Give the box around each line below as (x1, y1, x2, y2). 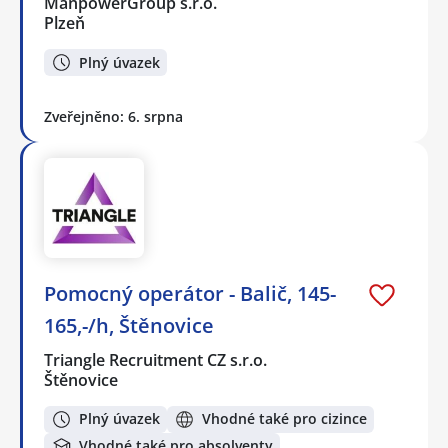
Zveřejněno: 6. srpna (44, 107, 183, 126)
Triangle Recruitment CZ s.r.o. (44, 349, 269, 371)
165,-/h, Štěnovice (44, 312, 214, 339)
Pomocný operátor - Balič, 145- (44, 280, 336, 307)
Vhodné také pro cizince (202, 409, 367, 429)
